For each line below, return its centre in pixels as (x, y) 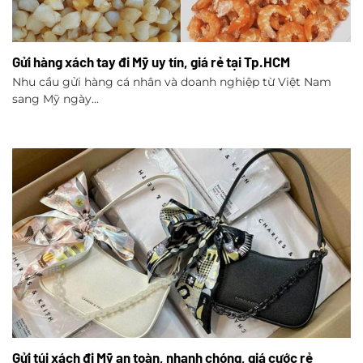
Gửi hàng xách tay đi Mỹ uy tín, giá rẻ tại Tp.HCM (151, 62)
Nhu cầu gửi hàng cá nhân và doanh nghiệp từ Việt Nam (172, 81)
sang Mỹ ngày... (56, 98)
